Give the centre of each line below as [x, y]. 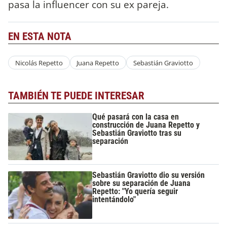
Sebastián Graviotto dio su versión [149, 175]
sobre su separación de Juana [142, 183]
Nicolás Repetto [39, 63]
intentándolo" [114, 200]
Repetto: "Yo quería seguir [135, 192]
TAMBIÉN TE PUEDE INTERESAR [76, 96]
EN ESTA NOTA [40, 37]
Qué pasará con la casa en [136, 117]
